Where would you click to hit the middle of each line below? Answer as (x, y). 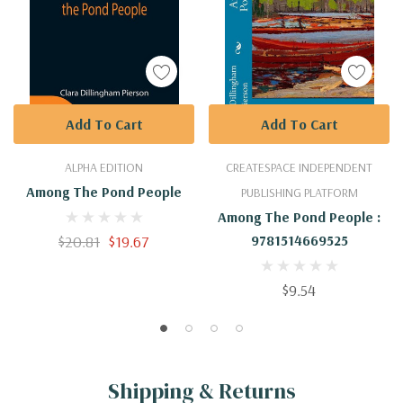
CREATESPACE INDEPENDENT (299, 168)
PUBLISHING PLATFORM (299, 193)
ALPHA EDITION (104, 168)
